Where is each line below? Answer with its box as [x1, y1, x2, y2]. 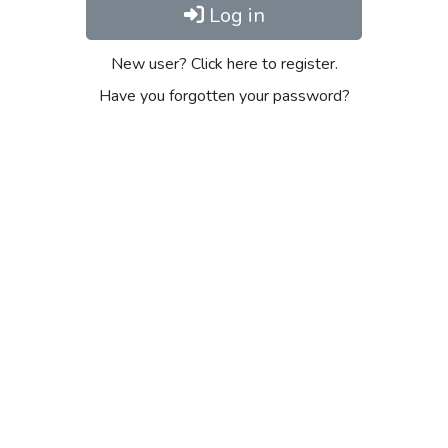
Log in [203, 2, 265, 29]
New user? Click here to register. [110, 53, 338, 75]
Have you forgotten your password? [98, 85, 350, 107]
